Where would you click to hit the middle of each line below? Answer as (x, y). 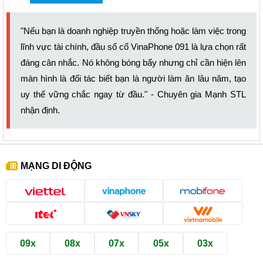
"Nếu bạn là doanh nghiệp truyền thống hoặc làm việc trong (133, 31)
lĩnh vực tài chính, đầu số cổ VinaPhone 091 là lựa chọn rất (133, 47)
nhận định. (40, 110)
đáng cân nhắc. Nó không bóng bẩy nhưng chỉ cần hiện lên (133, 63)
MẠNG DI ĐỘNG (56, 166)
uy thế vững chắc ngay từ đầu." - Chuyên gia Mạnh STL (133, 95)
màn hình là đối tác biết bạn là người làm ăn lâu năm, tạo (133, 79)
